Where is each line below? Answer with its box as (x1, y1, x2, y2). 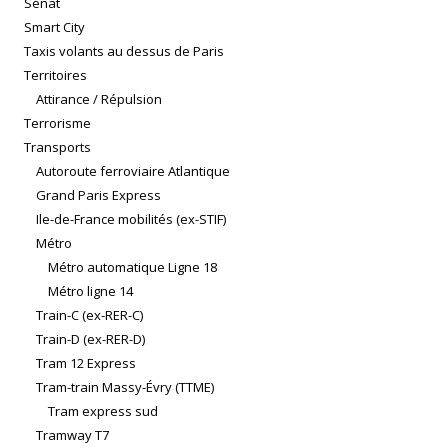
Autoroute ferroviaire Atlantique (36, 162, 230, 181)
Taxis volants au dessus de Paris (24, 42, 224, 61)
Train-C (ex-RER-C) (36, 306, 143, 325)
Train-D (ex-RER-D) (36, 330, 145, 349)
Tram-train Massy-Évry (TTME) (36, 378, 214, 397)
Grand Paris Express (36, 186, 161, 205)
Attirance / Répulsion (36, 90, 162, 109)
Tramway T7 (36, 426, 109, 445)
